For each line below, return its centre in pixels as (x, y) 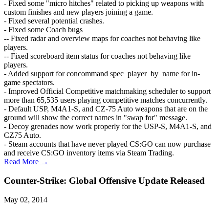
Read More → (26, 162)
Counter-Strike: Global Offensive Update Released (104, 180)
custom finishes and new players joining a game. (78, 12)
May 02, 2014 (26, 199)
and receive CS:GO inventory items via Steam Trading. (89, 153)
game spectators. (29, 83)
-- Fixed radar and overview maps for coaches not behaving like (102, 39)
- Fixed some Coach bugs (43, 30)
